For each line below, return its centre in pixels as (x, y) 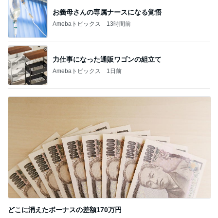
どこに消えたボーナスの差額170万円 (65, 210)
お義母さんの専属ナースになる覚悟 (107, 12)
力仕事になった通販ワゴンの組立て (107, 59)
